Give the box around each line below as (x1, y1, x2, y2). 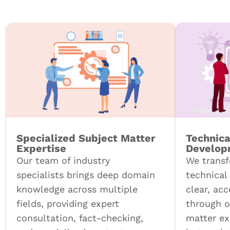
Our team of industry (16, 155, 110, 166)
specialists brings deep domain (16, 169, 155, 180)
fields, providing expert (16, 198, 119, 209)
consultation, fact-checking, (16, 212, 143, 223)
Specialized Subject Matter (16, 131, 156, 144)
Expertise (16, 142, 66, 155)
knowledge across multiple (16, 183, 138, 195)
